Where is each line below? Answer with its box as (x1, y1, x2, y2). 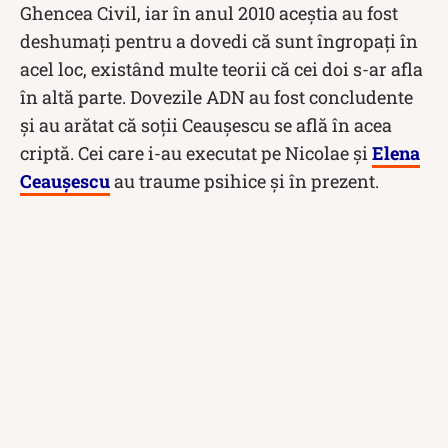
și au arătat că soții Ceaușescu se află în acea (20, 112, 392, 137)
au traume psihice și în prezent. (110, 168, 379, 193)
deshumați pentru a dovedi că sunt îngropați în (20, 28, 418, 53)
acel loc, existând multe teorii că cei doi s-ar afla (20, 56, 423, 81)
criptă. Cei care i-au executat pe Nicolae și (20, 140, 372, 165)
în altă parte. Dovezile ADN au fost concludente (20, 84, 413, 109)
